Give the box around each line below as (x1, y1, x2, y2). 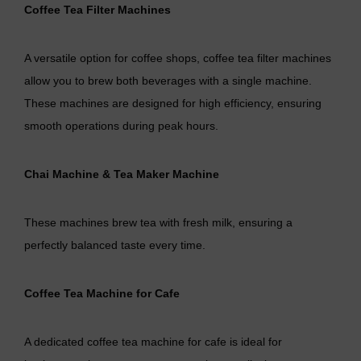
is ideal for (226, 334, 282, 348)
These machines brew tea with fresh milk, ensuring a (24, 215, 293, 229)
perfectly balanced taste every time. (24, 238, 205, 251)
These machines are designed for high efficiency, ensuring (24, 96, 322, 110)
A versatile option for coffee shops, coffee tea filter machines (24, 51, 331, 64)
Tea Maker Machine (114, 167, 219, 180)
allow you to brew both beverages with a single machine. (24, 73, 312, 87)
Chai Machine (24, 167, 99, 180)
